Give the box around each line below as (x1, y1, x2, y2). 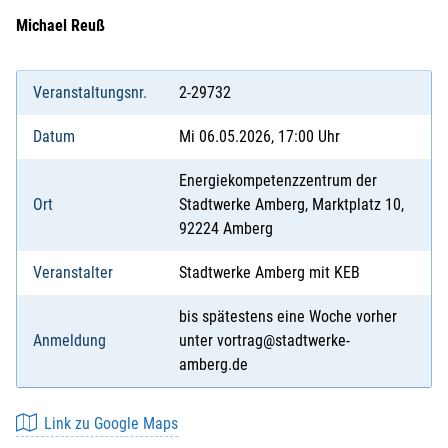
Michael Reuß (16, 16, 105, 36)
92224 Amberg (179, 219, 273, 239)
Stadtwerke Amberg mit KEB (179, 263, 360, 283)
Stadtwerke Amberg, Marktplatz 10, (179, 195, 404, 215)
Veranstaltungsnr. (33, 83, 147, 103)
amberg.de (179, 355, 248, 375)
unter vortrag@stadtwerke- (179, 331, 350, 351)
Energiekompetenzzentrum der (179, 171, 377, 191)
